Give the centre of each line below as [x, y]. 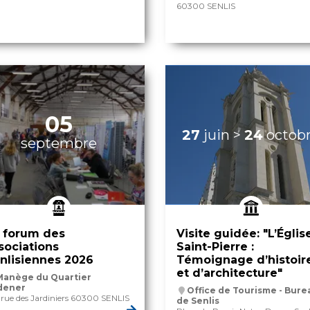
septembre [59, 144]
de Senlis [198, 301]
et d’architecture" [229, 273]
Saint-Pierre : [215, 247]
